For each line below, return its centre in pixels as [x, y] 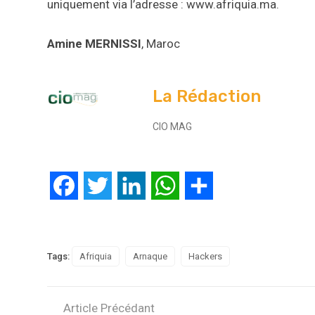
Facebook [102, 186]
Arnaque [150, 257]
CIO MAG [172, 127]
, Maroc [161, 44]
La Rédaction [207, 97]
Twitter [129, 186]
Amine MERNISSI [94, 44]
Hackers [205, 257]
